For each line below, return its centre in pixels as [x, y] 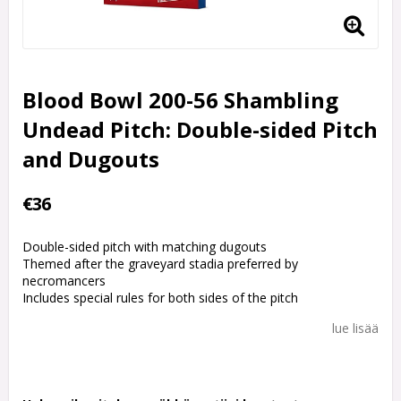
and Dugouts [91, 159]
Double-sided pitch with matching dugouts [145, 247]
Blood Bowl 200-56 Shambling [180, 100]
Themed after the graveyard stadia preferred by [160, 264]
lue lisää [355, 328]
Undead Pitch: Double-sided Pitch [200, 130]
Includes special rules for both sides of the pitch [160, 298]
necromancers [64, 281]
